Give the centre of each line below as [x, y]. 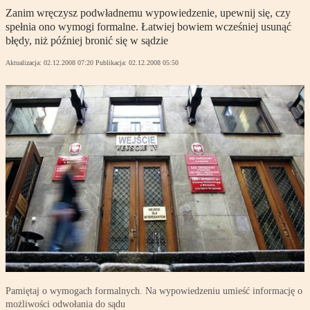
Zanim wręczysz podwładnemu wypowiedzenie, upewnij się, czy [148, 13]
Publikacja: [112, 63]
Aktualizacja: [25, 63]
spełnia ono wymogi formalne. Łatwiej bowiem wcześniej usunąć [148, 27]
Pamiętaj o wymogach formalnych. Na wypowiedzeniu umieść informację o [154, 291]
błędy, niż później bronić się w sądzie [87, 41]
